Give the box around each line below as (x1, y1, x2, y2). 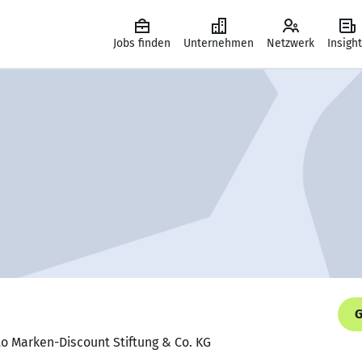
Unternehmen (183, 36, 254, 50)
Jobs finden (113, 36, 170, 50)
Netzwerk (267, 36, 314, 50)
